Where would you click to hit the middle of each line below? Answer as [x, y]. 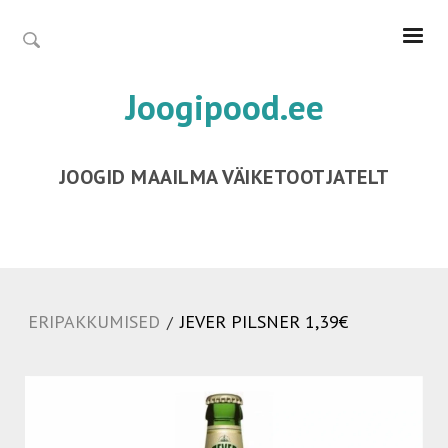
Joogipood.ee [224, 107]
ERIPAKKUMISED [94, 321]
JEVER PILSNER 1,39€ [264, 321]
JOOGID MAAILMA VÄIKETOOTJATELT [224, 177]
